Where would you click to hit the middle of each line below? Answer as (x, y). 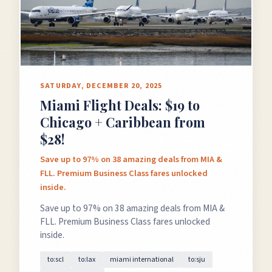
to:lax (87, 260)
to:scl (56, 260)
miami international (142, 260)
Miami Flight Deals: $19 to (120, 105)
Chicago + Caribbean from (123, 122)
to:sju (197, 260)
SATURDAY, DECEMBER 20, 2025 (101, 86)
